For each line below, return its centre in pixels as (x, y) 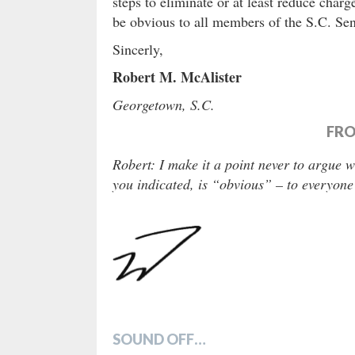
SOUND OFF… (159, 340)
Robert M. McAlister (177, 77)
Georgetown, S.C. (164, 105)
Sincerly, (138, 50)
